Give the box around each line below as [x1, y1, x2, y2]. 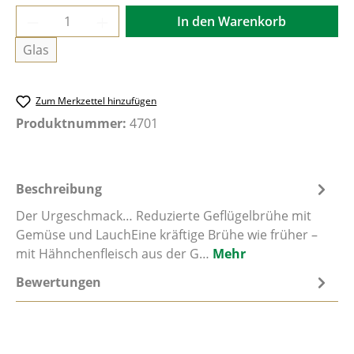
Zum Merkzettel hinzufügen [36, 94, 157, 107]
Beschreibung [16, 180, 102, 198]
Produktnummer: [16, 115, 130, 133]
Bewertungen [16, 273, 101, 292]
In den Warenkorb [177, 13, 287, 30]
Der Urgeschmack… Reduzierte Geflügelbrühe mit [16, 207, 311, 225]
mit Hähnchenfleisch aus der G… [16, 245, 213, 263]
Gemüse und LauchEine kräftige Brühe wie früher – [16, 226, 318, 244]
